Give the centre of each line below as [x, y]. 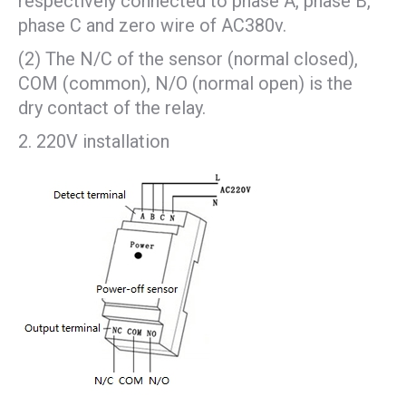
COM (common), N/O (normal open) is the [185, 83]
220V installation [103, 141]
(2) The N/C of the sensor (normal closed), [188, 59]
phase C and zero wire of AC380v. [152, 25]
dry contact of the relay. [112, 108]
